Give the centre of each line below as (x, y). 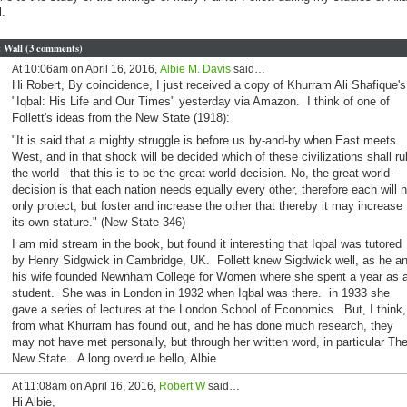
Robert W (182, 387)
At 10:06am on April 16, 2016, (85, 69)
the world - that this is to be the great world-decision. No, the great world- (202, 173)
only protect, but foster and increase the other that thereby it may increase (207, 205)
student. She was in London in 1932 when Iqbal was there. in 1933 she (200, 293)
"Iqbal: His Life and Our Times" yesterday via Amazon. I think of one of (200, 102)
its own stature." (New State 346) (98, 222)
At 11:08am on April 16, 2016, (85, 387)
